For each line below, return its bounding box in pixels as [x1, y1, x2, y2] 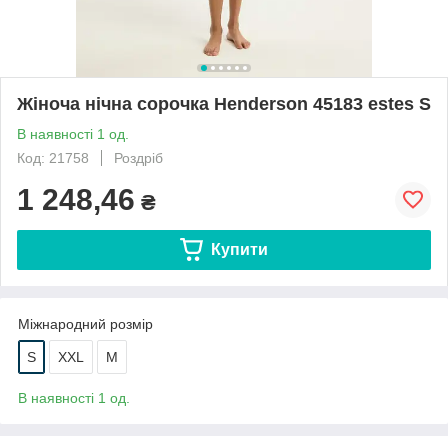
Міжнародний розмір [18, 315, 153, 332]
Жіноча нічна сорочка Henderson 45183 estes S [17, 93, 431, 114]
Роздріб [114, 149, 163, 166]
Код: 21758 [17, 149, 89, 166]
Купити [210, 240, 268, 258]
